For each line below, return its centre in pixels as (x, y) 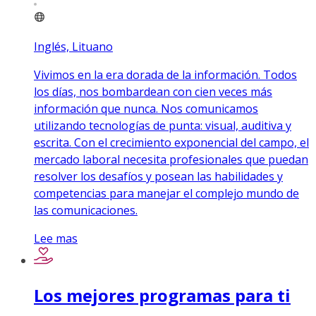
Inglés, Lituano (73, 47)
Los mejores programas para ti (162, 296)
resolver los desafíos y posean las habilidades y (158, 177)
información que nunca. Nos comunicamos (146, 109)
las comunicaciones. (86, 211)
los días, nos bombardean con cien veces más (153, 92)
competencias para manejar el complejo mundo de (166, 194)
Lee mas (56, 239)
